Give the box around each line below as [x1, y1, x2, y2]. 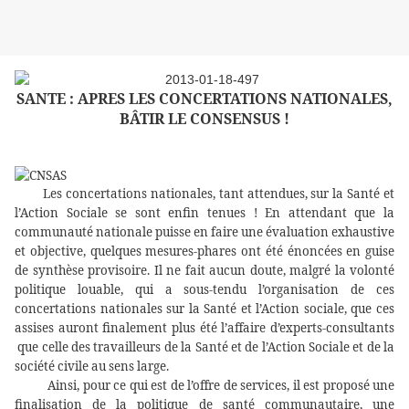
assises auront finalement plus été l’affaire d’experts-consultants [15, 320, 394, 337]
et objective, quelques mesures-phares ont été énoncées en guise [15, 243, 394, 260]
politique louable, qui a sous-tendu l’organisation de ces [15, 281, 394, 299]
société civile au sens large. [15, 358, 169, 375]
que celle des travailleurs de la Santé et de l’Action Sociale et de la [17, 339, 395, 356]
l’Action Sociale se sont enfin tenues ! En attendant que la [15, 204, 394, 222]
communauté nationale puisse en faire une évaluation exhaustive [15, 224, 394, 241]
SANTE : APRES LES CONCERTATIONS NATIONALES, [16, 89, 393, 110]
